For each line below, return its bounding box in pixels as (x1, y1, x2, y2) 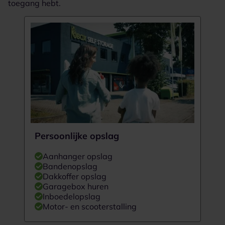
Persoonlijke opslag (35, 130, 119, 142)
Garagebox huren (43, 181, 108, 191)
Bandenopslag (43, 161, 97, 171)
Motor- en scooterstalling (43, 201, 137, 211)
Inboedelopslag (43, 191, 100, 201)
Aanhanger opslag (43, 151, 113, 161)
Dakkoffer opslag (43, 171, 106, 181)
